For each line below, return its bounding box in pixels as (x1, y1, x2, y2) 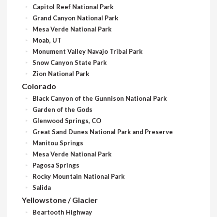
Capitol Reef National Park (32, 2, 113, 11)
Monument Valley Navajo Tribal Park (32, 47, 142, 55)
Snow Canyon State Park (32, 58, 107, 66)
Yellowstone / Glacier (22, 195, 98, 204)
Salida (32, 183, 51, 191)
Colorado (22, 81, 56, 91)
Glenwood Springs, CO (32, 116, 101, 124)
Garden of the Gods (32, 105, 93, 113)
